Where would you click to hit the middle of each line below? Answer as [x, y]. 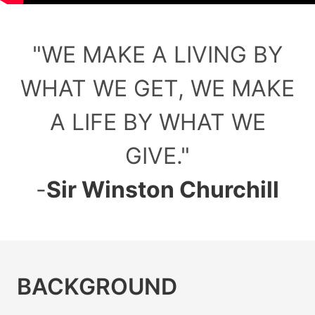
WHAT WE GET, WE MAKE [157, 88]
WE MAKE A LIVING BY [162, 54]
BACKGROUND [97, 287]
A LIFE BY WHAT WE [157, 122]
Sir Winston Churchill [163, 189]
